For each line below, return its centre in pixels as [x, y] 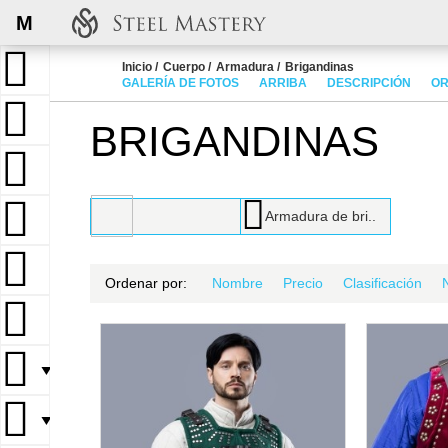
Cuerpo [184, 67]
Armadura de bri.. [320, 215]
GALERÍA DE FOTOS [180, 83]
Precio [303, 283]
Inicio [137, 67]
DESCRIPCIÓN [369, 83]
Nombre [237, 283]
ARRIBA [283, 83]
